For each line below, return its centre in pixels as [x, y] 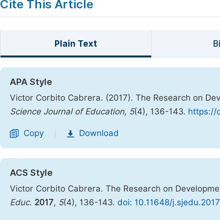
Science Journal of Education [67, 111]
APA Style [31, 82]
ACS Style [31, 173]
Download [99, 133]
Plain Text [76, 44]
